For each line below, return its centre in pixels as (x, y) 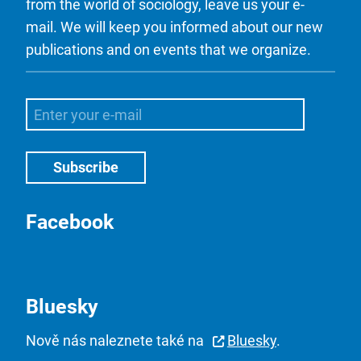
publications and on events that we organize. (168, 50)
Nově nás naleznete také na (116, 341)
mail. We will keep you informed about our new (174, 27)
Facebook (70, 222)
